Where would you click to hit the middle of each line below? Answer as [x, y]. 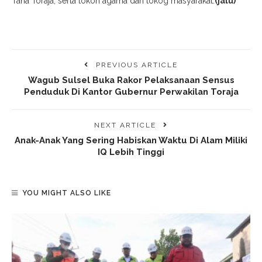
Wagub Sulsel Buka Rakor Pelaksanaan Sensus [131, 80]
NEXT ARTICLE [125, 125]
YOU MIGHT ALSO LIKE [67, 193]
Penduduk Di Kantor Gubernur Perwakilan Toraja [131, 91]
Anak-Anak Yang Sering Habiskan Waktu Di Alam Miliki [131, 140]
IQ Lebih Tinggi [131, 151]
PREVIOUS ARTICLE [137, 65]
